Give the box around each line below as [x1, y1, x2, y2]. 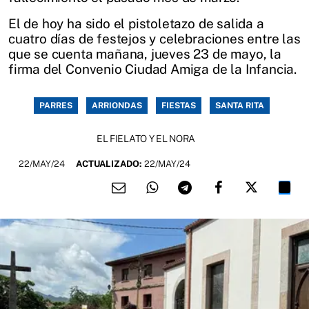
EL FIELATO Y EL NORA [96, 133, 196, 144]
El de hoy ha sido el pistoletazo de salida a [8, 16, 264, 31]
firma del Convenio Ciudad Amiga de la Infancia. [8, 61, 297, 77]
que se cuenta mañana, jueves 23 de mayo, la [8, 46, 281, 61]
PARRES [39, 101, 72, 110]
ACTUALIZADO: [76, 159, 144, 169]
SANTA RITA [215, 101, 264, 110]
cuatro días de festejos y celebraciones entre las [8, 31, 301, 46]
